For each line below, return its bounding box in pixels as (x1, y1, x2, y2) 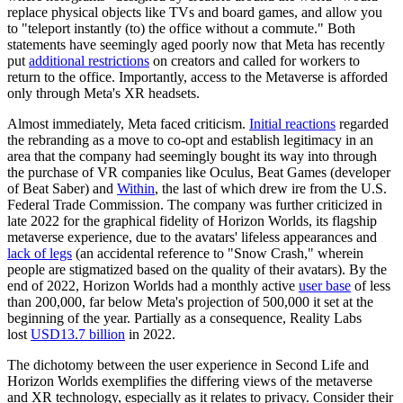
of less (351, 277, 390, 293)
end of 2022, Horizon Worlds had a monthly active (7, 277, 299, 293)
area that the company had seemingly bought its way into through (7, 148, 377, 164)
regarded (336, 115, 389, 131)
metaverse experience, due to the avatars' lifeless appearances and (7, 228, 377, 245)
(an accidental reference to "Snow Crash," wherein (72, 245, 363, 261)
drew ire (259, 180, 306, 196)
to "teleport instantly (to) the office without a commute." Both (7, 20, 355, 36)
